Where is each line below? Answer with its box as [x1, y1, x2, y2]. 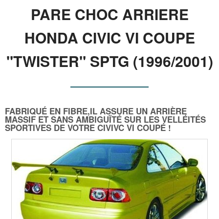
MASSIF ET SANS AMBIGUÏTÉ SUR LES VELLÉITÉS [5, 113, 206, 125]
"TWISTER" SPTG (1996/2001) [6, 50, 213, 71]
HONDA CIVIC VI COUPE [24, 26, 195, 48]
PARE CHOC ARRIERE [30, 3, 189, 24]
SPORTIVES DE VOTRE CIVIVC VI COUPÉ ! [5, 121, 171, 133]
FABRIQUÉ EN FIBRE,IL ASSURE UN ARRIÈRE [5, 105, 187, 117]
